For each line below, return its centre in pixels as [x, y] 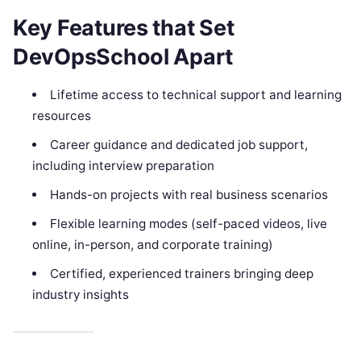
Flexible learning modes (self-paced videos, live [188, 224]
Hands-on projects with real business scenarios [189, 195]
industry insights [81, 295]
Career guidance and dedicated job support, [178, 145]
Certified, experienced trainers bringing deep [181, 274]
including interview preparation [124, 166]
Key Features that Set [124, 28]
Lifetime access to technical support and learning [195, 95]
